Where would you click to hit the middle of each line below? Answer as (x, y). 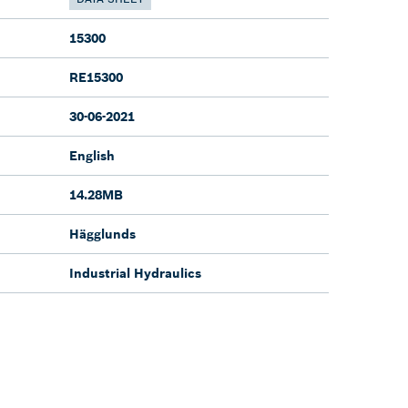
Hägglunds (102, 234)
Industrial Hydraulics (135, 273)
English (92, 155)
